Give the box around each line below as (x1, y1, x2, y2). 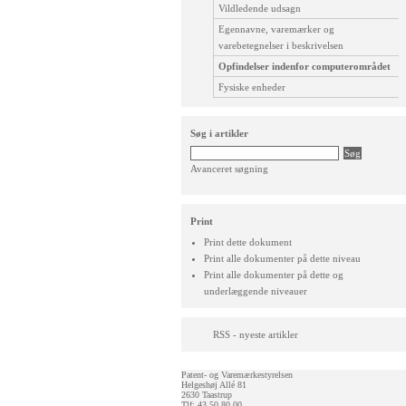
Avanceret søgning (190, 163, 268, 174)
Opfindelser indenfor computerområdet (218, 61, 391, 72)
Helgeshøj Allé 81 (181, 380, 246, 390)
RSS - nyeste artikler (213, 329, 298, 340)
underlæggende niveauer (204, 285, 307, 296)
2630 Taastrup (181, 390, 232, 400)
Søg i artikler (190, 128, 248, 139)
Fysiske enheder (218, 82, 285, 92)
